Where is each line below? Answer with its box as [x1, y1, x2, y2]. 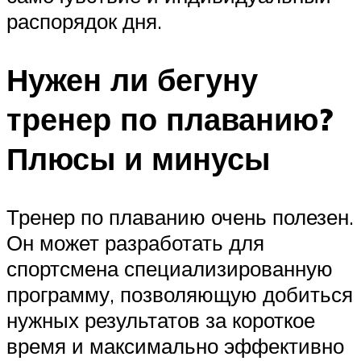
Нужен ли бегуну [6, 59, 258, 99]
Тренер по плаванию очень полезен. [6, 203, 354, 230]
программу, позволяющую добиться [6, 280, 353, 307]
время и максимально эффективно [6, 332, 344, 359]
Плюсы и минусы [6, 138, 270, 178]
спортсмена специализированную [6, 255, 333, 281]
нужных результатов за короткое [6, 306, 315, 333]
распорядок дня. [6, 8, 162, 35]
